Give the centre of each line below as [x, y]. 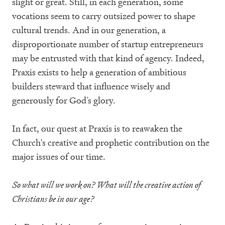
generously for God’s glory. [64, 100]
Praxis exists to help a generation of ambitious [99, 72]
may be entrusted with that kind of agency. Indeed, [108, 58]
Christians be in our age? [53, 199]
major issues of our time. [59, 156]
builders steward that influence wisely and [91, 86]
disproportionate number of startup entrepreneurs [108, 44]
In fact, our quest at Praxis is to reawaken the [97, 128]
